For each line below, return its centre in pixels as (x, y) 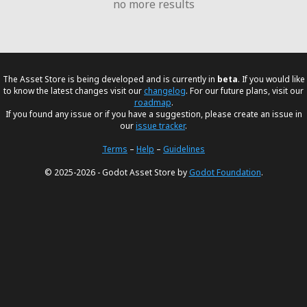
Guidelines (184, 149)
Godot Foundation (225, 173)
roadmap (152, 103)
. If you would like (271, 79)
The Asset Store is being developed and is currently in (110, 79)
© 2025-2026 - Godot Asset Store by (116, 173)
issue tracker (160, 126)
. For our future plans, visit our (245, 91)
